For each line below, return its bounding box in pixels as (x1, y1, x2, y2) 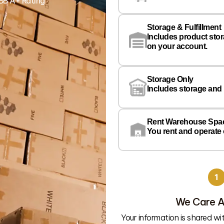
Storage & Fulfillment (146, 23, 221, 32)
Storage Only (146, 75, 193, 84)
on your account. (146, 42, 207, 51)
